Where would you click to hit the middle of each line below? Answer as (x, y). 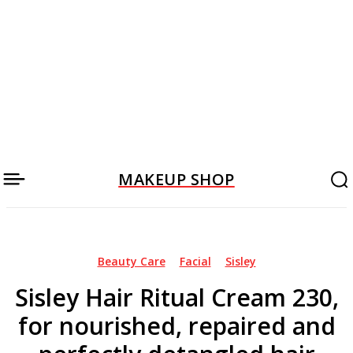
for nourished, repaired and (176, 326)
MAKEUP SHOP (176, 179)
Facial (195, 261)
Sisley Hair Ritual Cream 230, (176, 297)
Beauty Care (131, 261)
